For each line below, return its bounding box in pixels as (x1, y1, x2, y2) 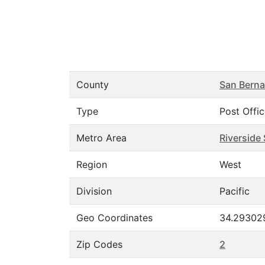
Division (76, 185, 112, 197)
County (76, 79, 109, 91)
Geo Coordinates (76, 212, 153, 224)
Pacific (219, 185, 250, 197)
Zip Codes (76, 238, 122, 250)
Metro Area (76, 132, 127, 144)
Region (76, 159, 107, 170)
